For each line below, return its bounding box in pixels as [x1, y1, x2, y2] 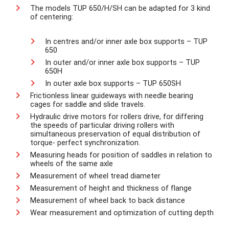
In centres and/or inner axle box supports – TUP [44, 37, 208, 47]
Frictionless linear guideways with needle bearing [30, 91, 193, 101]
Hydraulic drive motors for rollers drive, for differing [30, 112, 203, 122]
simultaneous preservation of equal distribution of [30, 130, 200, 139]
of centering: [30, 12, 73, 21]
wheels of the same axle [30, 159, 113, 169]
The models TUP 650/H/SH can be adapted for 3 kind [30, 4, 210, 13]
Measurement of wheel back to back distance [30, 196, 185, 205]
